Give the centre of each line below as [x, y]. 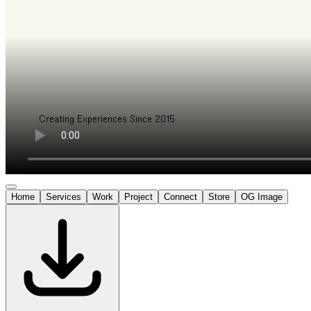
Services [64, 196]
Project [138, 196]
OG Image [262, 196]
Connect [180, 196]
